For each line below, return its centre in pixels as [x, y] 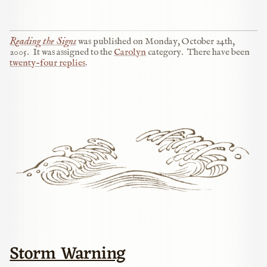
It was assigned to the [74, 53]
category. [165, 53]
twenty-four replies [48, 63]
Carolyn [130, 53]
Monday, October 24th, [190, 42]
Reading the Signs [43, 41]
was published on [111, 42]
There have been [219, 53]
